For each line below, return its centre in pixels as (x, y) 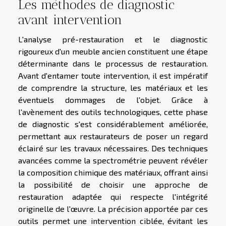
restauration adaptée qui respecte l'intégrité (113, 196)
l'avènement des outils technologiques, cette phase (113, 111)
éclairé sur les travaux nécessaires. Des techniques (113, 148)
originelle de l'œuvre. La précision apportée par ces (113, 208)
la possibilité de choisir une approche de (113, 184)
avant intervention (70, 19)
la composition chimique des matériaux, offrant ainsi (113, 172)
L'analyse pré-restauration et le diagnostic (113, 39)
